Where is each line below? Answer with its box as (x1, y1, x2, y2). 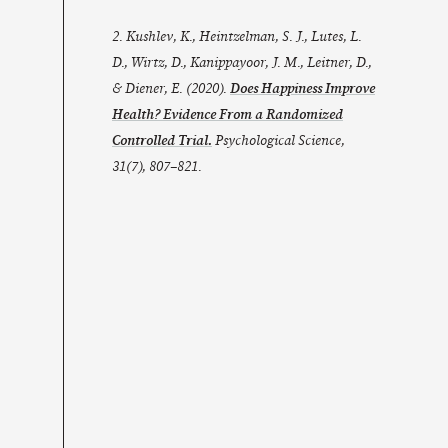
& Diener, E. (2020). (112, 79, 230, 98)
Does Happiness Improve (230, 79, 375, 98)
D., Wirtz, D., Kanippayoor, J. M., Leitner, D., (112, 53, 372, 72)
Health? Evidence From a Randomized (112, 105, 343, 124)
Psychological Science (215, 131, 341, 150)
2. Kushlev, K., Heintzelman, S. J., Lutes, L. (112, 27, 362, 46)
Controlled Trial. (112, 131, 212, 150)
